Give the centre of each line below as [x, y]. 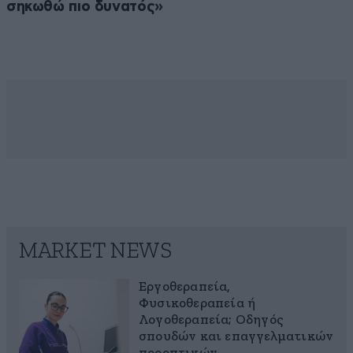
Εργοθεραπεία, [185, 288]
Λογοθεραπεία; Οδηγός [211, 321]
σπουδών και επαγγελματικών [236, 337]
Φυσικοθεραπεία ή [197, 304]
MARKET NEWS [95, 252]
